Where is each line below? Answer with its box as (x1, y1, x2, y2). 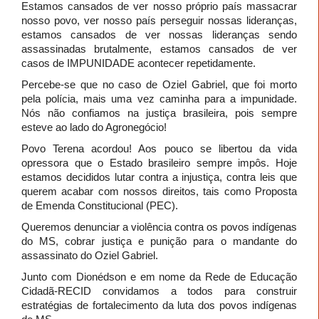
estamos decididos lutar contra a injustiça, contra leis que (21, 170, 297, 183)
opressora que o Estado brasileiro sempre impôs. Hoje (21, 156, 297, 169)
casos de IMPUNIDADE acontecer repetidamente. (21, 56, 256, 69)
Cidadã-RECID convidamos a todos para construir (21, 284, 297, 297)
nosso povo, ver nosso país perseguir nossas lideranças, (21, 14, 297, 26)
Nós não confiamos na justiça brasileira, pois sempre (21, 106, 297, 119)
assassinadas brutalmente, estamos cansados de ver (21, 42, 297, 55)
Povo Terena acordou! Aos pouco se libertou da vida (21, 142, 297, 155)
